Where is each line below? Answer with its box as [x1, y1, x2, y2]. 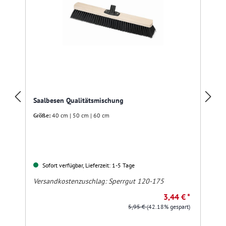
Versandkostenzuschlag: [33, 176, 108, 186]
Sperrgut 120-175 [108, 176, 164, 186]
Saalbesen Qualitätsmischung [33, 96, 124, 105]
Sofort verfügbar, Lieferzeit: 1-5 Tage [41, 161, 135, 169]
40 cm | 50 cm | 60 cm [52, 111, 109, 120]
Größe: [33, 111, 50, 120]
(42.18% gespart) [147, 202, 190, 210]
